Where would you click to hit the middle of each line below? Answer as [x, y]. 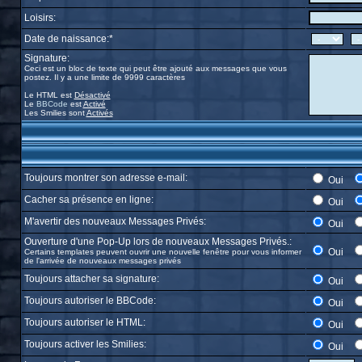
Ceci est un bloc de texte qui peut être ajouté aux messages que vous [155, 68]
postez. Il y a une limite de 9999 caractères [104, 77]
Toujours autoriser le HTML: [84, 322]
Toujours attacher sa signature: [91, 279]
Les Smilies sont [55, 113]
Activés [99, 113]
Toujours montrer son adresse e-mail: [105, 178]
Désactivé [92, 95]
